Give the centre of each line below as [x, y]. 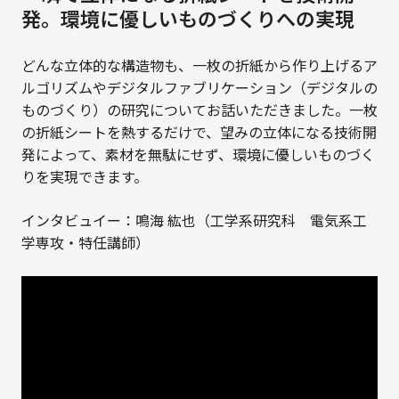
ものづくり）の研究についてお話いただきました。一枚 [199, 111]
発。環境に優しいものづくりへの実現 [187, 21]
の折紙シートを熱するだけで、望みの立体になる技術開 [199, 133]
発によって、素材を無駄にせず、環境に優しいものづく [198, 155]
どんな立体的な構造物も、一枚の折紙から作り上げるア [199, 66]
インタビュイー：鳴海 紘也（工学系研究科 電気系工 [194, 221]
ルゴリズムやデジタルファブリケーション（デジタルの [199, 89]
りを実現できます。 [84, 178]
